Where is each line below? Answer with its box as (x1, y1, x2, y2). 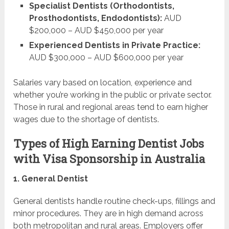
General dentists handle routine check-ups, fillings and (13, 196, 216, 207)
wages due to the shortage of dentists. (13, 114, 159, 125)
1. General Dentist (13, 174, 88, 184)
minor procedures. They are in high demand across (13, 209, 204, 219)
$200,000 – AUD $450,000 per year (29, 26, 164, 36)
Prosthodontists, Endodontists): (29, 13, 162, 24)
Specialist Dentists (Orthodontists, (29, 1, 174, 11)
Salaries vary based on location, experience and (13, 78, 192, 88)
